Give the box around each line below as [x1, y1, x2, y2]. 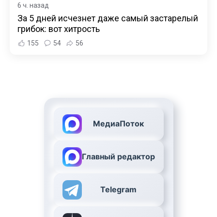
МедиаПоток [93, 119, 144, 129]
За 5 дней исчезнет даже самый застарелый [17, 13, 198, 24]
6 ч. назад [17, 1, 49, 10]
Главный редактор [81, 152, 155, 162]
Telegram [100, 185, 137, 195]
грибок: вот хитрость [17, 24, 100, 34]
